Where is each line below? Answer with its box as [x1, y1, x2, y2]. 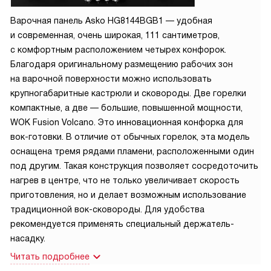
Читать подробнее [10, 252, 90, 262]
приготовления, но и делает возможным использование [10, 190, 246, 200]
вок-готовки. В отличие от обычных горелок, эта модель [10, 132, 250, 142]
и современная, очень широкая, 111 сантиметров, [10, 30, 220, 41]
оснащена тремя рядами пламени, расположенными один [10, 146, 254, 157]
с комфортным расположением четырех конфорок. [10, 45, 226, 55]
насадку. [10, 233, 45, 244]
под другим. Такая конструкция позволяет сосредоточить [10, 161, 258, 171]
